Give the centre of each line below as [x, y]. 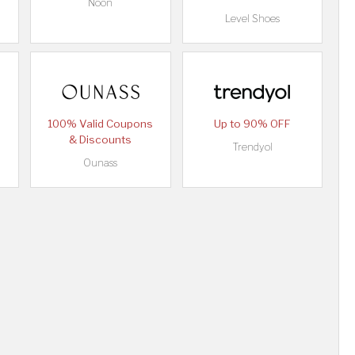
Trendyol [252, 147]
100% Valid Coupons [101, 124]
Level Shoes [252, 19]
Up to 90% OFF [252, 124]
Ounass [101, 163]
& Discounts [101, 140]
